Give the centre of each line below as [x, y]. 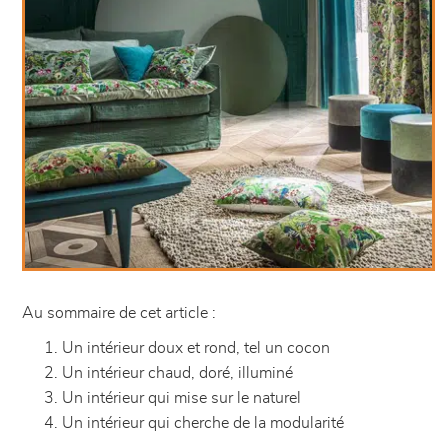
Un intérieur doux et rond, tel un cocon [196, 348]
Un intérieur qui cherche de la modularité [203, 423]
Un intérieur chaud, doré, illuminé [177, 373]
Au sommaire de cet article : [121, 313]
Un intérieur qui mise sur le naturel [181, 398]
